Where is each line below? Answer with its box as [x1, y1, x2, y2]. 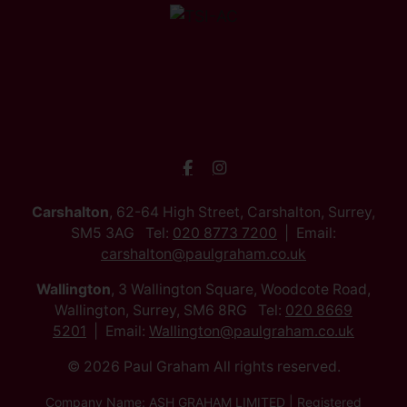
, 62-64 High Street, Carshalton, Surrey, [109, 203, 375, 222]
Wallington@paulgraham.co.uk [149, 323, 354, 341]
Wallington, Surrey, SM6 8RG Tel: [55, 302, 285, 320]
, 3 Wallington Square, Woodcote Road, [111, 281, 371, 299]
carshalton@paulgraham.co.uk [101, 245, 306, 263]
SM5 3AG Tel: [71, 224, 173, 243]
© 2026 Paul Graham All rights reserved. [66, 358, 341, 376]
